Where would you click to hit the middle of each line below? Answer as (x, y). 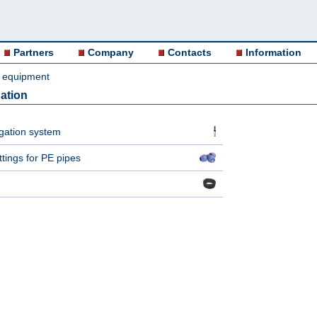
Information (273, 52)
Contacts (190, 52)
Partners (34, 52)
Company (111, 52)
